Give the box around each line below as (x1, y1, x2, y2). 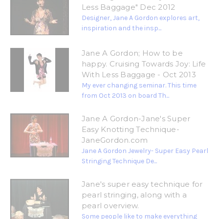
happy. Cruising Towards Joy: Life (81, 59, 206, 69)
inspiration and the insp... (81, 24, 161, 33)
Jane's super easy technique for (81, 179, 203, 189)
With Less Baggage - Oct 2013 (81, 70, 196, 80)
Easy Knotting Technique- (81, 125, 179, 134)
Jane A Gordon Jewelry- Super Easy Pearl (81, 147, 208, 155)
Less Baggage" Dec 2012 (81, 2, 175, 12)
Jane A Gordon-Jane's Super (81, 114, 191, 124)
